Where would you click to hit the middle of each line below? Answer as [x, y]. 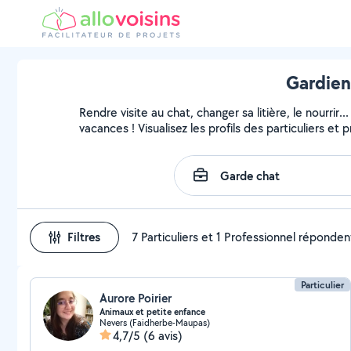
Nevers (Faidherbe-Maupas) [155, 322]
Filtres [84, 237]
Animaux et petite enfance [152, 312]
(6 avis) [163, 336]
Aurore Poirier [136, 298]
